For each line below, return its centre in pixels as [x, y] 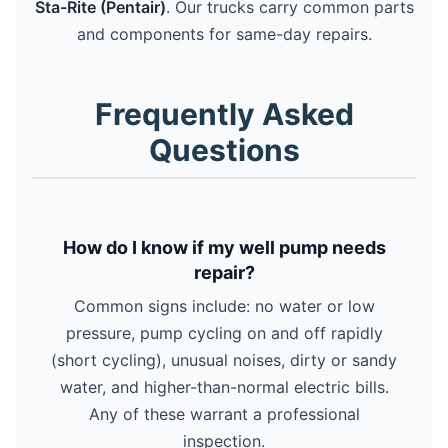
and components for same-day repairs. [224, 33]
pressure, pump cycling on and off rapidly [224, 332]
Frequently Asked [224, 113]
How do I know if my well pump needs [224, 247]
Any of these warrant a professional [224, 413]
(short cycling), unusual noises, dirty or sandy [224, 359]
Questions [224, 149]
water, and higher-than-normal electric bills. [224, 386]
